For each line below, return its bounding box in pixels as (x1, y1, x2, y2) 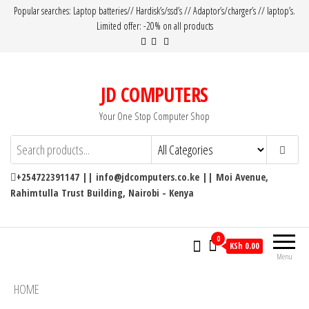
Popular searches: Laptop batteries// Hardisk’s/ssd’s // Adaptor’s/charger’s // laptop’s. (14, 4, 295, 17)
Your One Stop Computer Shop (99, 109, 210, 123)
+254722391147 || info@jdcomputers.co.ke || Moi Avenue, (17, 170, 271, 183)
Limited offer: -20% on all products (96, 19, 213, 32)
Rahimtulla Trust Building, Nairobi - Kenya (10, 186, 194, 199)
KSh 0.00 (230, 240, 259, 252)
